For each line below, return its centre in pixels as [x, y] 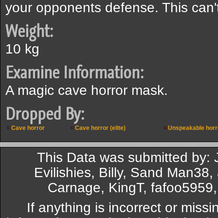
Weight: [29, 31]
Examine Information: [74, 73]
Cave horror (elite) [100, 128]
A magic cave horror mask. [87, 90]
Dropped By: [45, 114]
